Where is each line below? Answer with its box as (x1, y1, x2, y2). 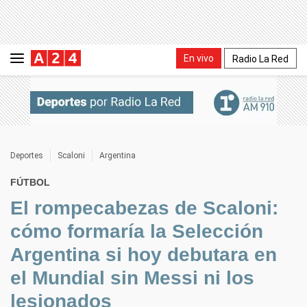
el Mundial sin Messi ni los (10, 267, 254, 288)
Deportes (10, 151, 43, 160)
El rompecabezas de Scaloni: (10, 197, 278, 219)
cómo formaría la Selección (10, 221, 263, 242)
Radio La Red (232, 53, 288, 64)
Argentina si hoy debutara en (10, 244, 277, 265)
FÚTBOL (10, 177, 50, 188)
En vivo (184, 52, 214, 64)
